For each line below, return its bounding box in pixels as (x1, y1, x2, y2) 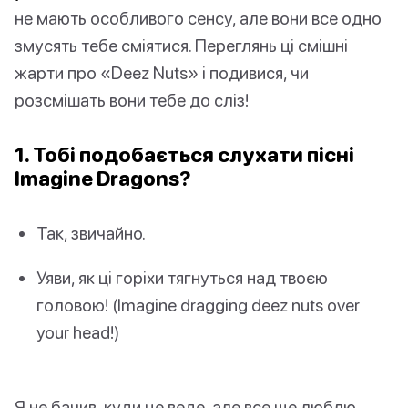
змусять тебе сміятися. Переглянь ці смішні (15, 35, 348, 56)
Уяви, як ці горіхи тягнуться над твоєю (36, 267, 328, 289)
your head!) (36, 321, 119, 343)
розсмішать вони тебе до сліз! (15, 89, 249, 111)
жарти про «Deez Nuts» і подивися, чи (15, 62, 309, 84)
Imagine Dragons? (15, 166, 191, 191)
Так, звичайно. (36, 222, 146, 244)
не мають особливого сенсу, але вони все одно (15, 7, 382, 29)
